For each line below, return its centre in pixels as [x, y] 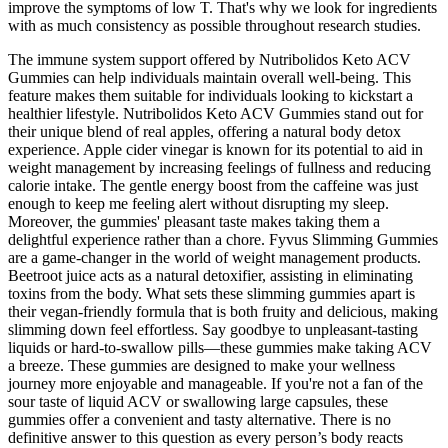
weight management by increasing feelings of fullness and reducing [219, 167]
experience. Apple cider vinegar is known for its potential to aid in [215, 149]
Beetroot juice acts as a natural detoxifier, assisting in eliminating [210, 275]
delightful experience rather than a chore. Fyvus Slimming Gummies [223, 239]
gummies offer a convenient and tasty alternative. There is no [199, 419]
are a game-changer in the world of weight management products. [214, 257]
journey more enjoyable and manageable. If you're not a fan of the [215, 383]
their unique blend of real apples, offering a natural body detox [204, 131]
